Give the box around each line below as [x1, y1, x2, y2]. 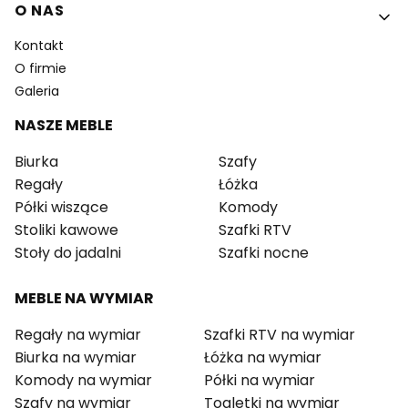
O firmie [15, 58, 66, 77]
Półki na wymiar [204, 369, 315, 391]
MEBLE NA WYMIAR [15, 287, 154, 309]
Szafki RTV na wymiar [204, 323, 355, 345]
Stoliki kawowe [15, 219, 118, 240]
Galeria [15, 81, 59, 100]
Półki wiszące [15, 196, 108, 218]
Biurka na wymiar [15, 346, 137, 368]
